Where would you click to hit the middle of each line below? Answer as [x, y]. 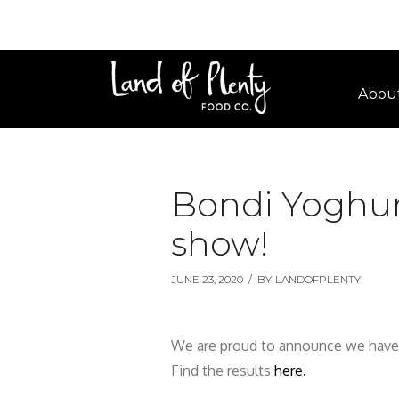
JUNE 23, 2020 [207, 279]
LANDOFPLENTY [318, 279]
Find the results [223, 370]
